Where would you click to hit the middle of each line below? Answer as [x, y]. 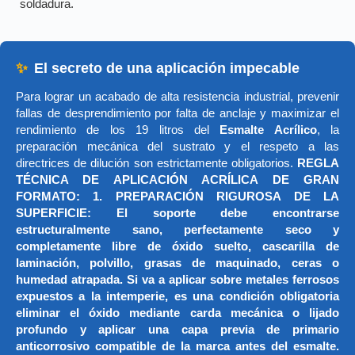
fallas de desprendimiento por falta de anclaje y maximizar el [177, 114]
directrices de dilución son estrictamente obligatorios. [157, 164]
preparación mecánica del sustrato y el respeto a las [177, 147]
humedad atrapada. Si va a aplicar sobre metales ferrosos [177, 280]
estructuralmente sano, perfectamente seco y [177, 230]
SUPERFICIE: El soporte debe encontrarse [177, 214]
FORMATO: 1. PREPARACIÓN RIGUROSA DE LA [177, 197]
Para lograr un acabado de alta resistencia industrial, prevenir [177, 97]
